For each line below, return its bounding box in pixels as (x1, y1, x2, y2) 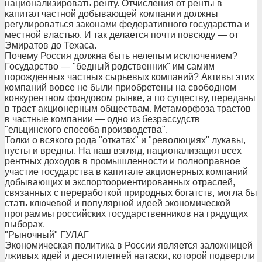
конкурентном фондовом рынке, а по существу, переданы (5, 93, 256, 103)
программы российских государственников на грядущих (5, 209, 248, 219)
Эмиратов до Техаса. (5, 40, 96, 50)
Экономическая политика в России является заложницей (5, 240, 253, 250)
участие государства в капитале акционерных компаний (5, 167, 248, 177)
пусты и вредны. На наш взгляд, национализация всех (5, 146, 242, 156)
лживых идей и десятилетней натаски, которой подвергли (5, 251, 255, 261)
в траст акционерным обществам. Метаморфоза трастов (5, 104, 251, 113)
